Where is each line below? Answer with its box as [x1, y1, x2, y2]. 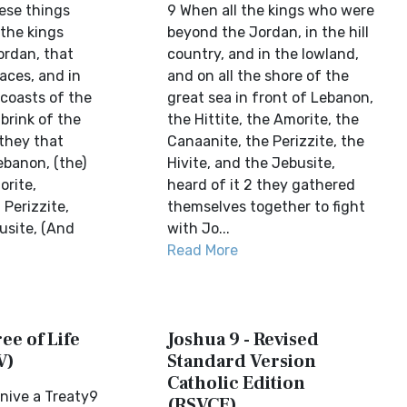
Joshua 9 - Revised [167, 328, 320, 352]
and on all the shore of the [167, 67, 350, 84]
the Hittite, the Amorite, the [167, 111, 360, 128]
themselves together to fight [167, 198, 366, 215]
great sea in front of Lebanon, [167, 89, 374, 106]
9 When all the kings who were [167, 2, 375, 19]
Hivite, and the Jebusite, [167, 154, 336, 172]
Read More [167, 242, 239, 259]
